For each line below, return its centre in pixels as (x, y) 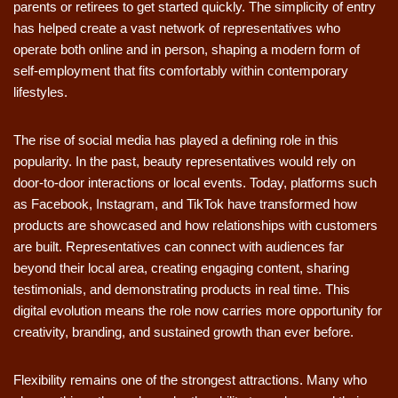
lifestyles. (40, 92)
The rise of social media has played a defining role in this (176, 140)
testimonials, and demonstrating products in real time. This (182, 289)
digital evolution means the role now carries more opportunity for (198, 310)
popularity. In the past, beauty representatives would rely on (184, 161)
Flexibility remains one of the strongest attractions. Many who (190, 380)
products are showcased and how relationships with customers (195, 225)
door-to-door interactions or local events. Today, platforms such (195, 183)
